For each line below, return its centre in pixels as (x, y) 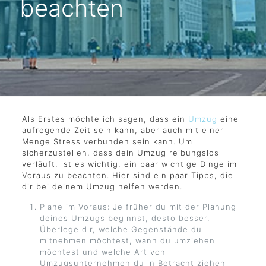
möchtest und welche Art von (102, 252)
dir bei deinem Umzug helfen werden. (102, 186)
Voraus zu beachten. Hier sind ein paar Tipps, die (127, 175)
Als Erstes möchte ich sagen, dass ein (105, 119)
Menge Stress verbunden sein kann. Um (107, 141)
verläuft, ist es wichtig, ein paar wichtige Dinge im (129, 164)
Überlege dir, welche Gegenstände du (121, 229)
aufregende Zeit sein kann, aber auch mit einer (123, 130)
